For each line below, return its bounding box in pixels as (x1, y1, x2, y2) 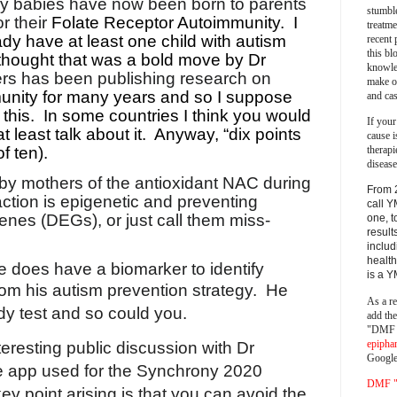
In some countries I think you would (43, 105, 311, 125)
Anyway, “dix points (154, 124, 301, 144)
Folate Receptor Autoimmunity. (51, 12, 284, 32)
